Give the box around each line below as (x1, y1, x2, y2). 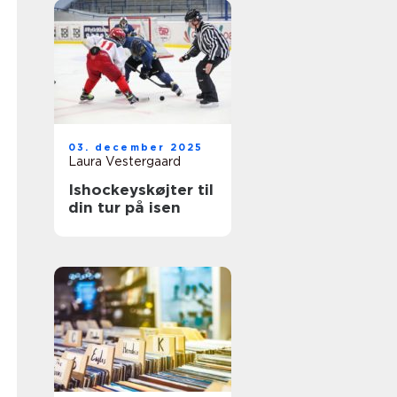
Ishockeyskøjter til (68, 181, 214, 198)
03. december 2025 (68, 141, 204, 153)
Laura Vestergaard (68, 154, 181, 168)
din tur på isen (68, 198, 181, 216)
